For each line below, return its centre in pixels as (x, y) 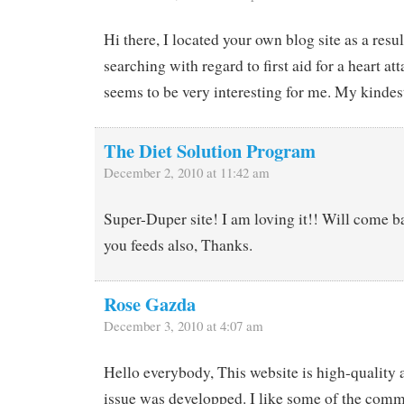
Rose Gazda (150, 304)
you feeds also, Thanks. (178, 245)
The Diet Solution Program (210, 151)
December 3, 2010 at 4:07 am (184, 326)
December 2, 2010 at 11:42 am (187, 173)
